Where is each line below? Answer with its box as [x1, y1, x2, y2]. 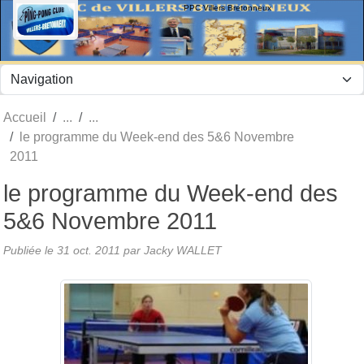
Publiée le [3, 243, 57, 257]
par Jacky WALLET [120, 243, 222, 257]
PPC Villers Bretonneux [184, 2, 271, 12]
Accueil [3, 110, 46, 124]
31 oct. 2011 [57, 243, 120, 257]
